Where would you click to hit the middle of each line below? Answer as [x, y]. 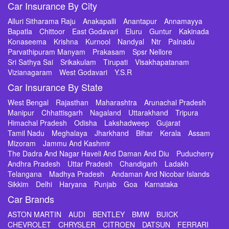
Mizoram [22, 143]
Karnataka [161, 184]
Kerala [170, 133]
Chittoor [52, 31]
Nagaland [106, 112]
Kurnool [98, 41]
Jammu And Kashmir [77, 143]
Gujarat [168, 123]
